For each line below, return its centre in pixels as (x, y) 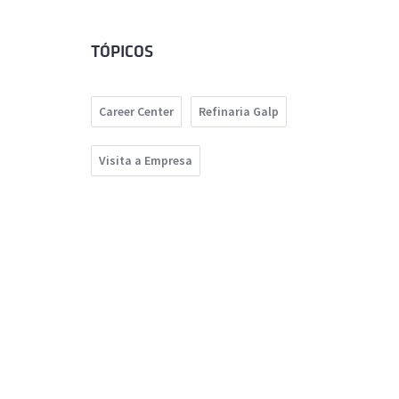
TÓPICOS (122, 52)
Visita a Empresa (146, 161)
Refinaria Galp (239, 112)
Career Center (136, 112)
